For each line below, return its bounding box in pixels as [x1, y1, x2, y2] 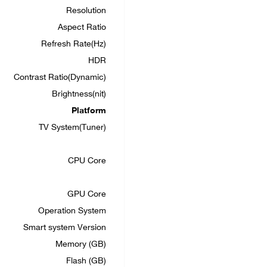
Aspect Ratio [58, 23, 106, 33]
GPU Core [67, 190, 106, 200]
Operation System [38, 206, 106, 216]
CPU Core [68, 156, 106, 166]
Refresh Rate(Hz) [41, 39, 106, 49]
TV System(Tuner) [39, 123, 106, 133]
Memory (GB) [55, 240, 106, 250]
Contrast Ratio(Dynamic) [14, 73, 106, 83]
